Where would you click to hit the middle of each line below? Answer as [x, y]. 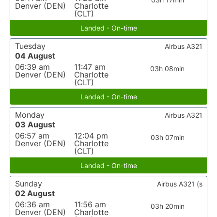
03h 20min [167, 206]
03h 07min [167, 137]
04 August [35, 56]
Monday [30, 115]
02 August [35, 193]
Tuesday [30, 46]
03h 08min [168, 69]
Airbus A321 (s [180, 184]
